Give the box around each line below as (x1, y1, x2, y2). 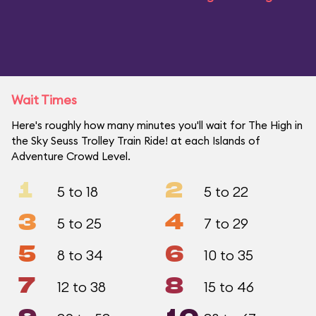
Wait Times (11, 92, 77, 108)
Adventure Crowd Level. (11, 150, 130, 163)
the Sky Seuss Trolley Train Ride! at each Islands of (11, 134, 260, 147)
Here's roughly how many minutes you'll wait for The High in (11, 119, 303, 132)
